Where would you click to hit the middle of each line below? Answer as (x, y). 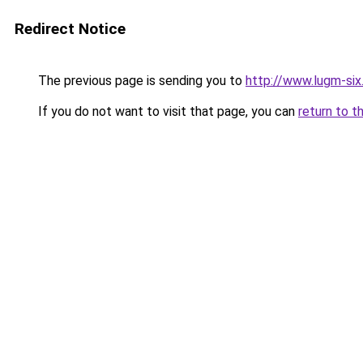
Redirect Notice (70, 29)
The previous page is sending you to (140, 81)
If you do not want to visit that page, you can (167, 111)
